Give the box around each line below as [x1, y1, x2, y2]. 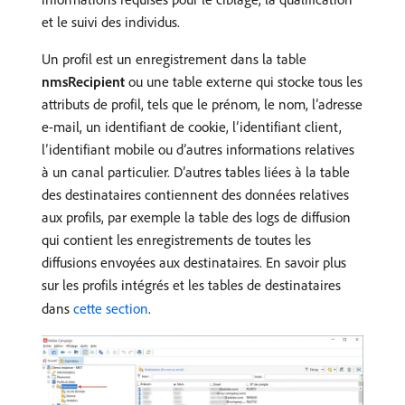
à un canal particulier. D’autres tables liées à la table [42, 163, 350, 181]
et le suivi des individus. [42, 13, 180, 31]
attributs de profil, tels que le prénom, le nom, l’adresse [42, 95, 363, 113]
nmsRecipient [42, 72, 125, 90]
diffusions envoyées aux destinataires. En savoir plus [42, 253, 346, 271]
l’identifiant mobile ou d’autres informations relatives [42, 140, 354, 158]
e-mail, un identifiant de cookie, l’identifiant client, [42, 118, 342, 136]
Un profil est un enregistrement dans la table [42, 50, 306, 68]
